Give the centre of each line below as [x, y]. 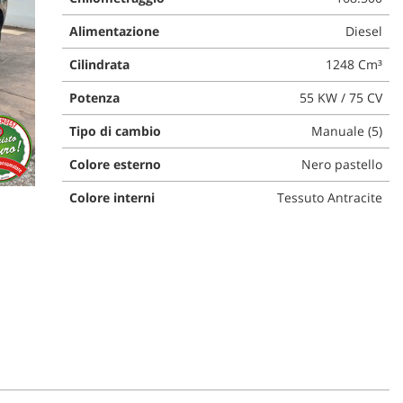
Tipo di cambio [115, 130]
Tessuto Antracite [329, 197]
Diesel [363, 31]
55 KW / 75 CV [340, 97]
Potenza [94, 97]
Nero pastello [341, 164]
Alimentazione [114, 31]
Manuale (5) [346, 130]
